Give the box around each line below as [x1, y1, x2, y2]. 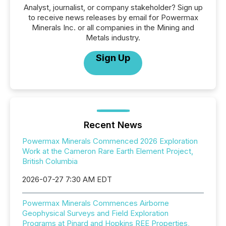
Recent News [84, 119, 142, 130]
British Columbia [22, 156, 78, 166]
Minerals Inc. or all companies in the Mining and [32, 22, 194, 32]
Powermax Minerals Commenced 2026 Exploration [22, 136, 198, 146]
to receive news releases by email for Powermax [28, 12, 198, 22]
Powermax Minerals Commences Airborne [22, 198, 169, 208]
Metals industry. [86, 32, 140, 42]
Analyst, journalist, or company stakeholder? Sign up [23, 2, 203, 12]
